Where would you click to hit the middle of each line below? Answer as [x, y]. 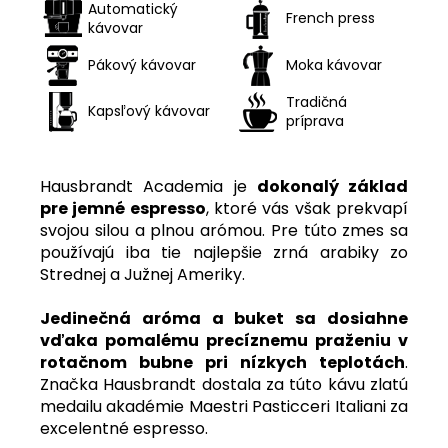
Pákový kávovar [142, 64]
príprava [315, 120]
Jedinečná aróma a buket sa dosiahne [224, 318]
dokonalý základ [332, 186]
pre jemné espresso [123, 208]
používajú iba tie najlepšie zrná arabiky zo [224, 252]
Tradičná [316, 101]
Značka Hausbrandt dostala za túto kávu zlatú [224, 384]
